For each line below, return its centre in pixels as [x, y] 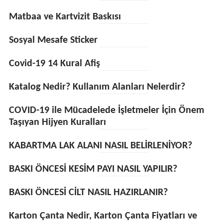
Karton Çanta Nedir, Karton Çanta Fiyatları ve [103, 216]
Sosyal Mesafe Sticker [53, 40]
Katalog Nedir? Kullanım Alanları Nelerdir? [97, 87]
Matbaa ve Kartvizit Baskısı [65, 17]
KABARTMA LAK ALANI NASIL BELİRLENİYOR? [100, 146]
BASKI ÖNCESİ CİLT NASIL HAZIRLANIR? [88, 193]
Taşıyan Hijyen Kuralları [57, 122]
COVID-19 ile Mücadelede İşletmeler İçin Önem [106, 111]
